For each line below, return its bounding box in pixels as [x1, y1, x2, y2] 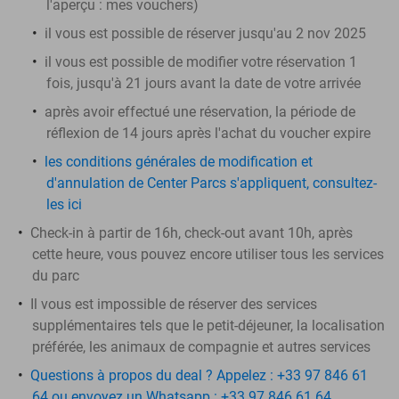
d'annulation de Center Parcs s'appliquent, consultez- [46, 174, 377, 191]
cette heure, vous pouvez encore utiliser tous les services [32, 245, 384, 263]
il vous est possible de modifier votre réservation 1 [45, 53, 357, 70]
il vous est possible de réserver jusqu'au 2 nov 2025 [45, 24, 366, 42]
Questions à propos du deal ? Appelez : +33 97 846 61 [30, 366, 368, 384]
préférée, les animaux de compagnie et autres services [32, 338, 370, 355]
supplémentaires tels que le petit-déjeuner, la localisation [32, 316, 385, 334]
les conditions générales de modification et [45, 152, 313, 170]
